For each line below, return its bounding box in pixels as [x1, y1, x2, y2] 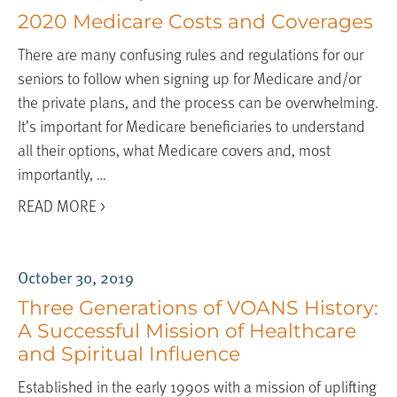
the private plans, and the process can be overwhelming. [17, 89, 378, 113]
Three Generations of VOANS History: [17, 295, 378, 320]
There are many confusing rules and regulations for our [17, 41, 363, 66]
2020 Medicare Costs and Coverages [17, 9, 373, 34]
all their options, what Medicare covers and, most [17, 136, 331, 161]
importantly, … [17, 160, 106, 185]
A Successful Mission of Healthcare [17, 318, 356, 343]
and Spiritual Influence [17, 341, 240, 366]
